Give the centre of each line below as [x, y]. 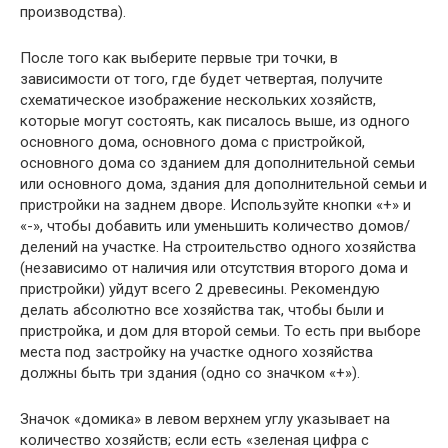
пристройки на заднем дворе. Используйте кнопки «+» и [215, 204]
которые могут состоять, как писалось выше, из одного [215, 120]
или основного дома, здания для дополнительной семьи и [223, 183]
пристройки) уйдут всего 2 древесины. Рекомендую [200, 288]
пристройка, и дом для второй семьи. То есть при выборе [220, 330]
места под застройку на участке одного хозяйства [196, 351]
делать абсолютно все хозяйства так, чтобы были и [202, 309]
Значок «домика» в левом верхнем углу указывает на [205, 418]
